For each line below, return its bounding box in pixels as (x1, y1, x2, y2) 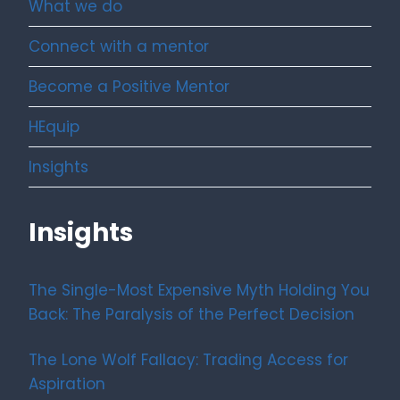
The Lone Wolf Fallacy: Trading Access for (29, 349, 348, 371)
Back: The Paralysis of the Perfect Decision (29, 304, 354, 326)
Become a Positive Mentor (29, 75, 229, 97)
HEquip (29, 115, 79, 137)
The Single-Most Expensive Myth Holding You (29, 279, 370, 302)
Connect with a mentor (29, 35, 209, 57)
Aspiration (29, 373, 105, 396)
